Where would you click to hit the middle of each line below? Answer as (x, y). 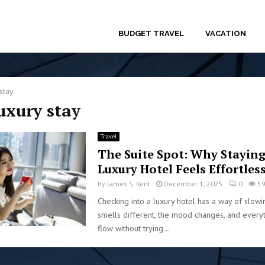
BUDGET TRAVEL (151, 33)
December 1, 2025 (193, 184)
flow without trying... (133, 228)
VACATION (226, 33)
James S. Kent (128, 184)
